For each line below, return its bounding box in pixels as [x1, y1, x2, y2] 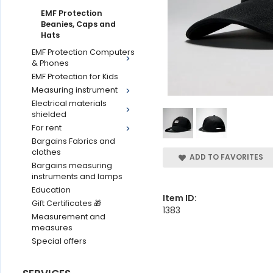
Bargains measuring [32, 160, 112, 171]
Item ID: [163, 191, 197, 204]
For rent [32, 122, 62, 133]
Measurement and [32, 211, 105, 222]
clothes [32, 147, 61, 157]
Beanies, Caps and [41, 19, 116, 29]
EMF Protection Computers [32, 47, 135, 57]
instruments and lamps [32, 171, 122, 182]
